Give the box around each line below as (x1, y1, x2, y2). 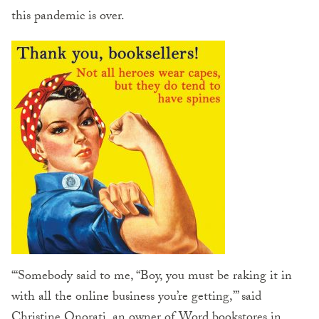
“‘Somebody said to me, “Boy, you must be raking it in (11, 266, 292, 289)
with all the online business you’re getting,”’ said (11, 287, 261, 310)
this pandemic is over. (11, 6, 125, 29)
